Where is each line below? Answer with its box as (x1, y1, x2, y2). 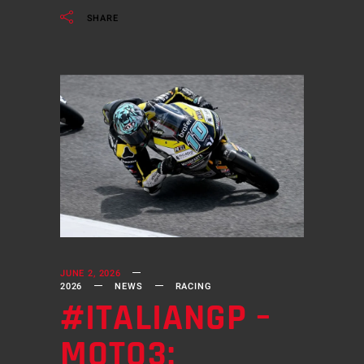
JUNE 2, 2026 (60, 266, 121, 281)
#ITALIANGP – (60, 295, 272, 343)
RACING (175, 279, 212, 294)
